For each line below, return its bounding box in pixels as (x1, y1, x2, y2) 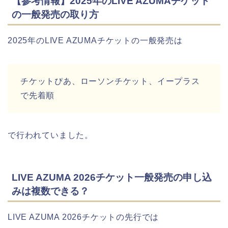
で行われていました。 (8, 131, 93, 140)
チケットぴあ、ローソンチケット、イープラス (20, 77, 200, 86)
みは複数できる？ (12, 185, 89, 196)
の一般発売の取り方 (12, 9, 99, 20)
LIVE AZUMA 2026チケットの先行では (8, 212, 159, 221)
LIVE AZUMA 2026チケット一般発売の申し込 (12, 172, 212, 183)
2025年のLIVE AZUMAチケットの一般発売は (8, 36, 183, 45)
